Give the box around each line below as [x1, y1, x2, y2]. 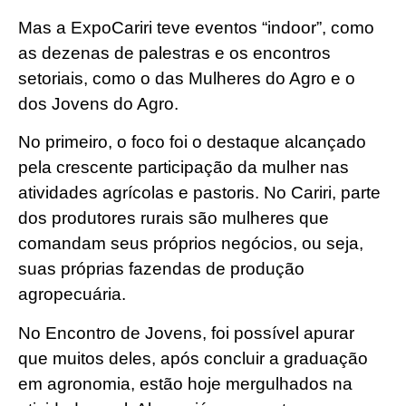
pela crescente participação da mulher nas [18, 158, 349, 178]
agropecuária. [18, 285, 126, 304]
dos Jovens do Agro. [18, 93, 179, 113]
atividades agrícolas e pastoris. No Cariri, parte [18, 183, 381, 203]
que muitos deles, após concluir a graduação [18, 348, 368, 368]
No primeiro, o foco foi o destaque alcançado [18, 132, 366, 152]
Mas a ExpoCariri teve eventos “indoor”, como [18, 17, 374, 37]
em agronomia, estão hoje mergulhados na [18, 373, 353, 393]
